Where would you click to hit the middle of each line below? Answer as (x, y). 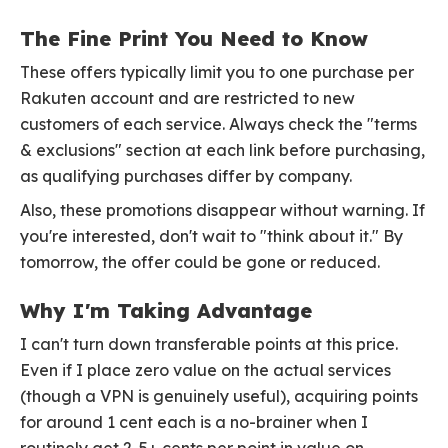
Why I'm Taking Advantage (166, 311)
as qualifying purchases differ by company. (186, 176)
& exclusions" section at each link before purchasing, (222, 150)
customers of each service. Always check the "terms (218, 124)
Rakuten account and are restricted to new (187, 98)
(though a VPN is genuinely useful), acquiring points (219, 396)
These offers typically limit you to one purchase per (217, 72)
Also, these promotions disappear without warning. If (222, 210)
